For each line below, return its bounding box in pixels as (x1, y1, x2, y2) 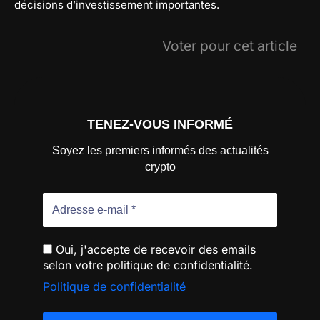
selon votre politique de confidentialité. (43, 258, 253, 273)
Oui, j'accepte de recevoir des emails (52, 242, 256, 257)
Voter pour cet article (162, 37, 297, 54)
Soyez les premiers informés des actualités (51, 144, 269, 157)
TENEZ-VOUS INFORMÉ (87, 116, 233, 131)
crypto (144, 161, 176, 174)
